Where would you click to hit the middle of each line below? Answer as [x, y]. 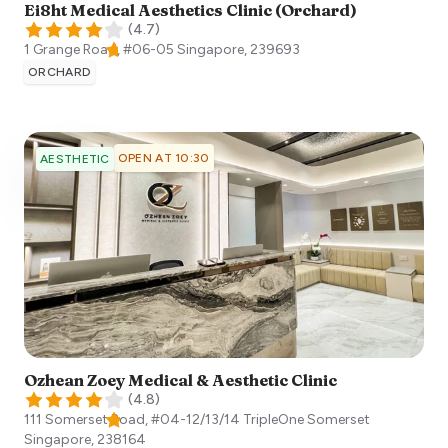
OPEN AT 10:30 [163, 158]
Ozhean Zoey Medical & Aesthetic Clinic [180, 379]
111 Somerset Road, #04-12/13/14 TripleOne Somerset [197, 419]
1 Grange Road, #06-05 [99, 50]
